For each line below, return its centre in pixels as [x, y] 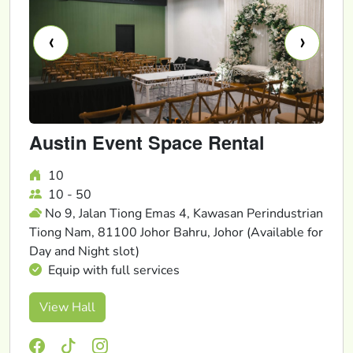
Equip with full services [112, 271]
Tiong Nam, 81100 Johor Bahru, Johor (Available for [176, 233]
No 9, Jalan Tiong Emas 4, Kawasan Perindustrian [184, 214]
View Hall [67, 308]
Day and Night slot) [84, 252]
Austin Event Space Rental [147, 143]
